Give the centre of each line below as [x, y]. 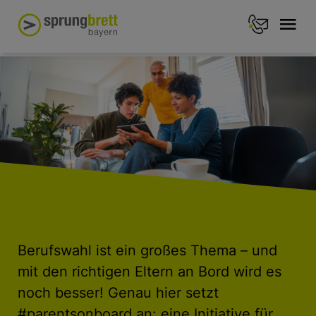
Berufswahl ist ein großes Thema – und [147, 250]
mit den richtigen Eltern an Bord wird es [150, 271]
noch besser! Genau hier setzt [118, 292]
